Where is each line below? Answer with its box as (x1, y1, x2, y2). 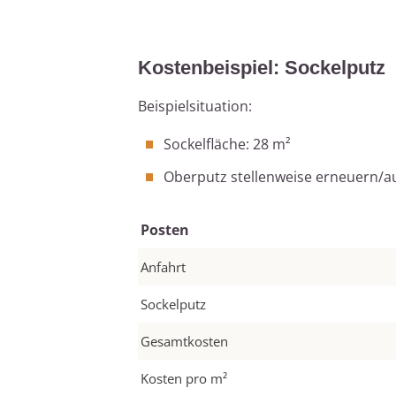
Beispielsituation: (138, 96, 252, 117)
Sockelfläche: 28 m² (164, 134, 291, 155)
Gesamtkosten (141, 332, 228, 351)
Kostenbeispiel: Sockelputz (138, 57, 385, 80)
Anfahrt (141, 258, 186, 277)
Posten (141, 220, 189, 240)
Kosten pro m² (141, 369, 227, 388)
